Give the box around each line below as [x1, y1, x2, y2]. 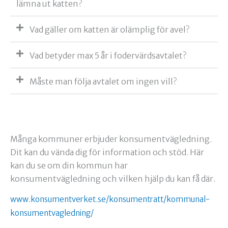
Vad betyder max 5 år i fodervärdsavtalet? [30, 50, 186, 61]
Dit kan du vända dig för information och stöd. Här [10, 147, 204, 158]
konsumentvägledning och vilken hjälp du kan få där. [10, 174, 215, 184]
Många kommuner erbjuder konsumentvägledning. [10, 134, 212, 145]
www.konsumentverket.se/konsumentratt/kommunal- [10, 194, 210, 205]
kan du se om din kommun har [10, 160, 128, 171]
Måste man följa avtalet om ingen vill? [30, 76, 177, 87]
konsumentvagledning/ [10, 208, 94, 218]
